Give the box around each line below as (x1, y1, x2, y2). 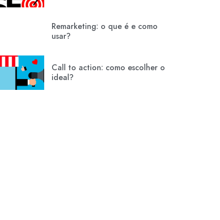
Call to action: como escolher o (52, 62, 165, 74)
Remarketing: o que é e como (52, 21, 158, 32)
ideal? (52, 72, 74, 83)
